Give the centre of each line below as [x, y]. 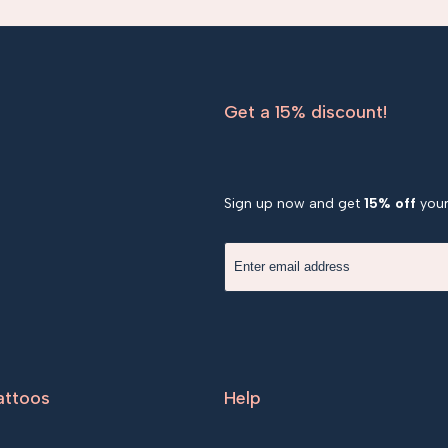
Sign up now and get [294, 203]
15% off [390, 203]
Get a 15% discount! [305, 111]
